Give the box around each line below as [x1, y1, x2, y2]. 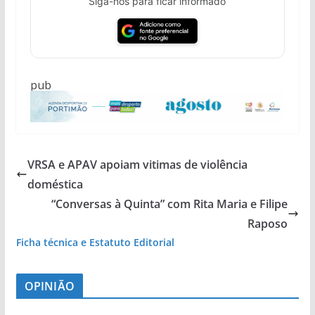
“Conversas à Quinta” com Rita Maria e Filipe [51, 195, 288, 212]
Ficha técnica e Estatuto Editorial [15, 235, 174, 249]
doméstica [27, 176, 83, 192]
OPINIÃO [24, 278, 75, 294]
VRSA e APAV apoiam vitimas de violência [27, 156, 247, 172]
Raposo [247, 215, 288, 231]
